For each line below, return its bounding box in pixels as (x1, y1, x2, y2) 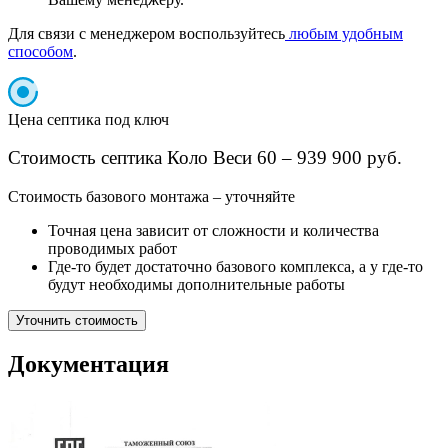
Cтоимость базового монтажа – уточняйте (8, 188, 295, 205)
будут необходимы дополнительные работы (48, 276, 345, 293)
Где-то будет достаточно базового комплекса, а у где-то (48, 258, 423, 275)
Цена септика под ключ (8, 110, 169, 128)
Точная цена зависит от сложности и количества (48, 222, 379, 239)
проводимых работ (48, 240, 177, 257)
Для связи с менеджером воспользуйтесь (8, 24, 285, 42)
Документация (8, 350, 169, 377)
